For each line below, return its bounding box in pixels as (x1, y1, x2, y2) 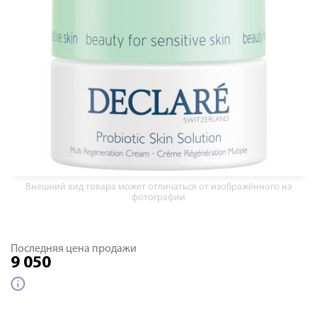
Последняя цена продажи (11, 243, 137, 255)
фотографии (132, 192, 185, 203)
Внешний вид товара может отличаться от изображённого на (25, 182, 292, 192)
